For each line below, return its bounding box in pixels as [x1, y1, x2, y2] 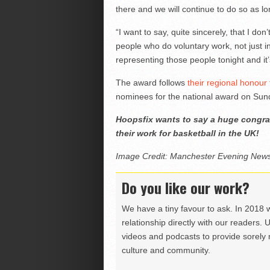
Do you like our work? [121, 176, 250, 198]
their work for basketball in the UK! [115, 128, 259, 138]
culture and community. [121, 245, 210, 255]
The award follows [115, 77, 187, 87]
